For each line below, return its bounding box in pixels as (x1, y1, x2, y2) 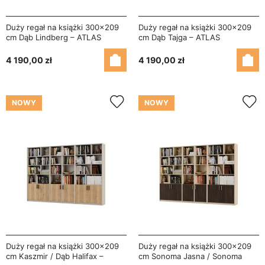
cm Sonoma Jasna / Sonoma (138, 251, 242, 261)
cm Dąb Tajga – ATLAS (138, 33, 220, 43)
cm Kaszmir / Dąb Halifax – (6, 251, 104, 261)
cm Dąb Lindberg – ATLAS (6, 33, 101, 43)
